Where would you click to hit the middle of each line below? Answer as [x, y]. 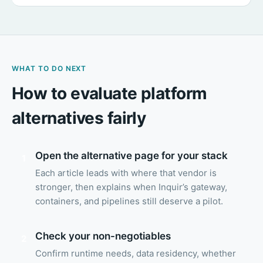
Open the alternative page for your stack [131, 155]
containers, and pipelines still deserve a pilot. [129, 201]
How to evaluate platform [109, 94]
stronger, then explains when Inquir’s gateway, [131, 187]
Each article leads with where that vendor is [126, 173]
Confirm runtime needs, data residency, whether [136, 254]
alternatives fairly [79, 118]
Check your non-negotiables [103, 236]
